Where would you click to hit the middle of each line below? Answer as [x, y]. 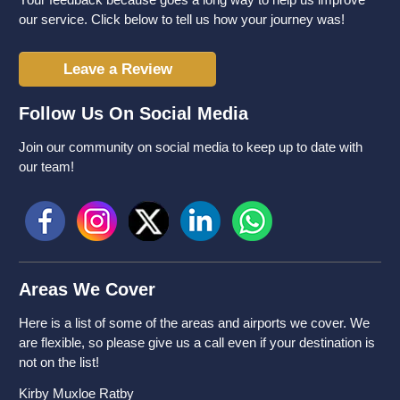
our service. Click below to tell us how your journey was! [182, 20]
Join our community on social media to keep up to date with [191, 147]
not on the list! [59, 362]
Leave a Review [117, 70]
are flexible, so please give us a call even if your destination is [197, 343]
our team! [46, 167]
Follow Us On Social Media [133, 114]
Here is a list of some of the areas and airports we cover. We [194, 323]
